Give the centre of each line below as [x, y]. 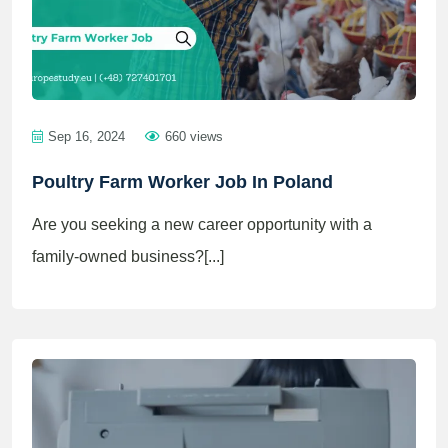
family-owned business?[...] [128, 256]
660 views [194, 136]
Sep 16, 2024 [86, 136]
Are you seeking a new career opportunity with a [202, 224]
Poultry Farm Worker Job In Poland [182, 182]
